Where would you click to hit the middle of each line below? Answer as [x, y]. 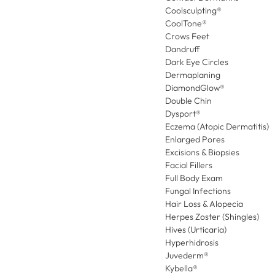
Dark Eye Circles [196, 62]
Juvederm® [187, 256]
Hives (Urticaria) [196, 230]
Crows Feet [187, 37]
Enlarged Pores [195, 140]
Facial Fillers [188, 165]
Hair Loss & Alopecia [204, 204]
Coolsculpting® [193, 11]
